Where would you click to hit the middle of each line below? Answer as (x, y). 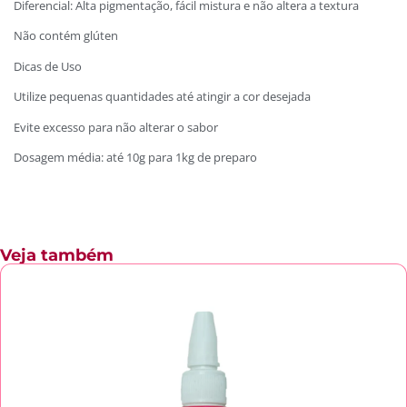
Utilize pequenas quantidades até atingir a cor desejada (162, 97)
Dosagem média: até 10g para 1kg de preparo (135, 158)
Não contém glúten (66, 36)
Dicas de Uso (48, 66)
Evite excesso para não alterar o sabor (116, 127)
